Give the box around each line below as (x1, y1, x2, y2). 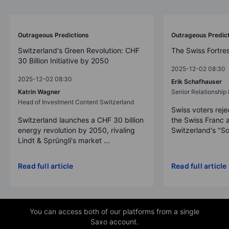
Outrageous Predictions (18, 31, 89, 39)
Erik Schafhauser (171, 77, 222, 85)
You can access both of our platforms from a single (30, 207, 199, 216)
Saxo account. (90, 217, 139, 226)
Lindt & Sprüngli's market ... (18, 135, 110, 145)
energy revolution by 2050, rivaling (18, 125, 135, 134)
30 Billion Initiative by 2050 (18, 56, 109, 65)
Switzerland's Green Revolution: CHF (18, 45, 140, 55)
